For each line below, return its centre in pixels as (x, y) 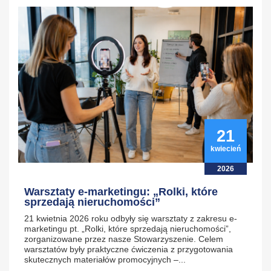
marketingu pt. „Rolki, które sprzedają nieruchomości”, (128, 229)
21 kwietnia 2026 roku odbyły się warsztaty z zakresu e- (131, 219)
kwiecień (226, 149)
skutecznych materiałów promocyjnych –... (105, 260)
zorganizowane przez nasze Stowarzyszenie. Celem (124, 239)
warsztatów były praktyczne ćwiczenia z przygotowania (129, 250)
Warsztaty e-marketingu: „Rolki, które (121, 192)
